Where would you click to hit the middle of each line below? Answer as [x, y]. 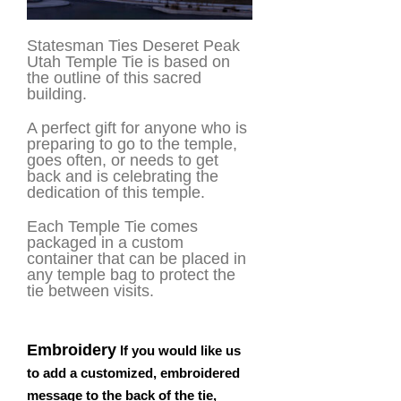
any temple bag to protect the [131, 274]
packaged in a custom [105, 242]
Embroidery [72, 350]
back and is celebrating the [123, 176]
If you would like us [179, 350]
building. [57, 94]
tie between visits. [90, 290]
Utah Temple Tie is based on [128, 61]
